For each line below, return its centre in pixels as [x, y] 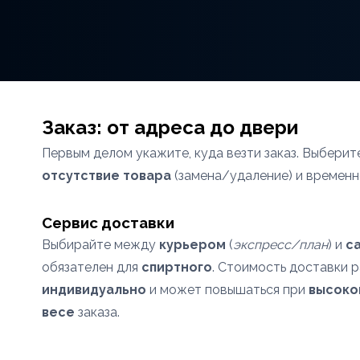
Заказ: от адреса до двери [170, 127]
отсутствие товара [106, 176]
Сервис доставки [108, 223]
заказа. [97, 312]
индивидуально [94, 290]
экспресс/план [280, 245]
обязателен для [92, 267]
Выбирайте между [100, 245]
